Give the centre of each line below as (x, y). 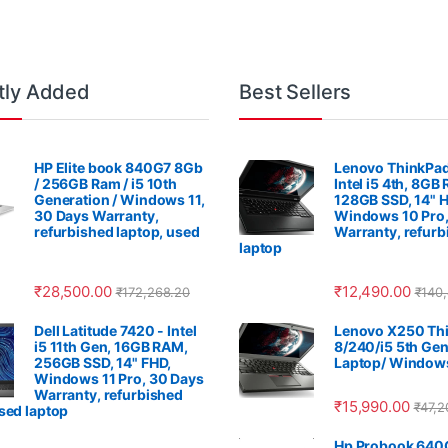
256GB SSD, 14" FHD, (103, 362)
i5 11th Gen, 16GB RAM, (111, 346)
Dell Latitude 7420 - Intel (115, 330)
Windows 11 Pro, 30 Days (119, 378)
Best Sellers (295, 91)
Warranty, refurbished (109, 394)
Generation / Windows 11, (119, 199)
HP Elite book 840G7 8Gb (118, 167)
